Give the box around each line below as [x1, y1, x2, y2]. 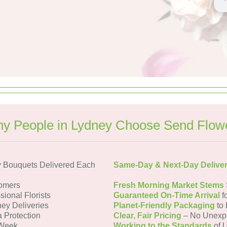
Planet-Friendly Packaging [113, 201, 215, 210]
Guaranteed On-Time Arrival [113, 191, 220, 200]
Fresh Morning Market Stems [113, 181, 224, 190]
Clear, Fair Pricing [113, 211, 181, 220]
